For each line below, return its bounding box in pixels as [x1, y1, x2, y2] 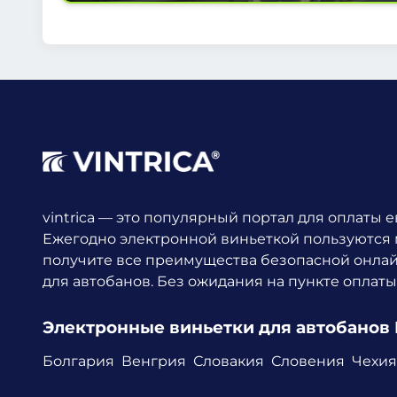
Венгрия [121, 353, 186, 370]
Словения [271, 353, 345, 370]
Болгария [43, 353, 114, 370]
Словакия [193, 353, 264, 370]
